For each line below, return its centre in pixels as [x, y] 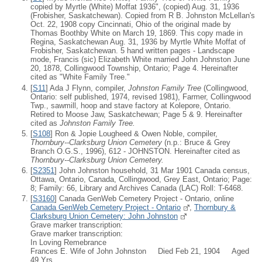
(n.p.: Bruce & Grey [196, 142]
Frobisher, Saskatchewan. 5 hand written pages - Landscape [132, 51]
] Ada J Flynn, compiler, [87, 88]
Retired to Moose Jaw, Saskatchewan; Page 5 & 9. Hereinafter [136, 114]
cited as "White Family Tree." [80, 77]
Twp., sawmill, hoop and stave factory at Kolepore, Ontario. [131, 105]
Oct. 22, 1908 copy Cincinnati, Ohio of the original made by [131, 25]
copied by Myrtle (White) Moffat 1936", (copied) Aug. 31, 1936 [135, 7]
